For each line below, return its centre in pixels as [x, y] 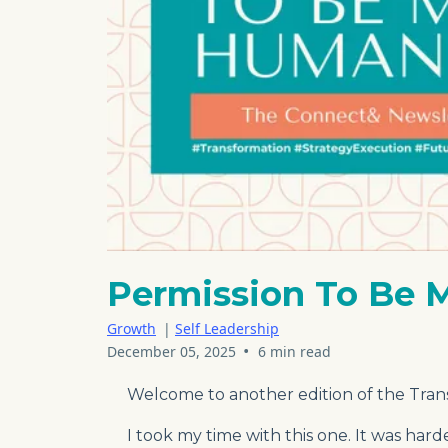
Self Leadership [227, 329]
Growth [131, 329]
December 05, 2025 [171, 352]
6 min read [294, 352]
